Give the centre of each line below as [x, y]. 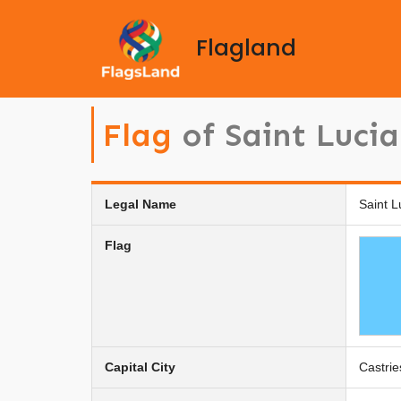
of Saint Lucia [290, 134]
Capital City [140, 367]
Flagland [246, 48]
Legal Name [141, 204]
